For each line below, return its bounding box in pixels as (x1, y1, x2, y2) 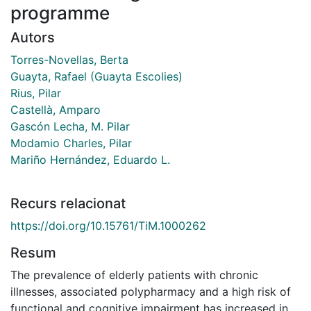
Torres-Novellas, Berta (10, 52, 128, 67)
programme (10, 1, 110, 24)
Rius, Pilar (10, 85, 61, 100)
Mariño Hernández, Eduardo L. (10, 152, 170, 167)
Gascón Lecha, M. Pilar (10, 119, 130, 133)
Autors (10, 28, 55, 46)
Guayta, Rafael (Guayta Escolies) (10, 69, 183, 83)
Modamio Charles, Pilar (10, 135, 132, 150)
